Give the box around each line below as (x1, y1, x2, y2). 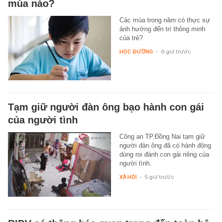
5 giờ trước (144, 173, 174, 180)
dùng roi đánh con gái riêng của (119, 150, 209, 158)
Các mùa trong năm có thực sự (119, 16, 210, 24)
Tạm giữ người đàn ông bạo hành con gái (8, 101, 204, 112)
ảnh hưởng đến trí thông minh (119, 25, 205, 33)
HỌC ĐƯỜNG (119, 48, 153, 55)
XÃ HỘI (119, 173, 137, 180)
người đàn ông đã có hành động (119, 141, 211, 149)
